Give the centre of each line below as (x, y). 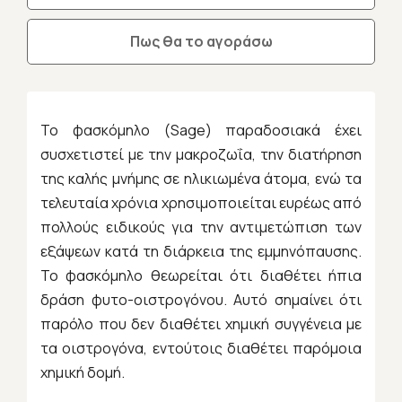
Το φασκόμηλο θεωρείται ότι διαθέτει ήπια (201, 276)
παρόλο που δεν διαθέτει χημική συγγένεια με (201, 324)
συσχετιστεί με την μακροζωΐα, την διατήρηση (201, 155)
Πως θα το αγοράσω (201, 42)
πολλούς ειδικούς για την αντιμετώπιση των (201, 227)
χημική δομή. (83, 373)
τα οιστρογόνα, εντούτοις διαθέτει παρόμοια (201, 349)
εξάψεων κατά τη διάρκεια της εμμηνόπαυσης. (201, 252)
